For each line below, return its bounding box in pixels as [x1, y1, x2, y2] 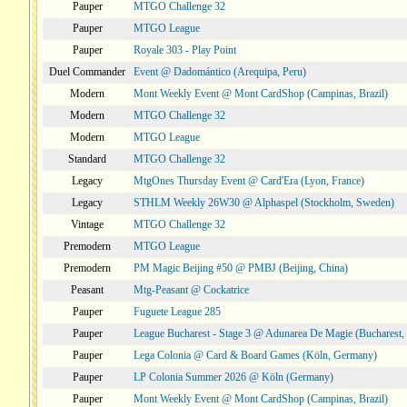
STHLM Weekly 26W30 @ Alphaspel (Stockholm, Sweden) [134, 196, 394, 209]
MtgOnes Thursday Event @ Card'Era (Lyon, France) [134, 174, 364, 187]
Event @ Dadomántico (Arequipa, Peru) [134, 65, 306, 78]
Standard [68, 153, 106, 165]
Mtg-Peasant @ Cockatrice [134, 283, 249, 296]
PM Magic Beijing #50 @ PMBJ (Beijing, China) [134, 262, 348, 274]
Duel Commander [49, 65, 125, 78]
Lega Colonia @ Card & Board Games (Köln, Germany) [134, 349, 377, 362]
